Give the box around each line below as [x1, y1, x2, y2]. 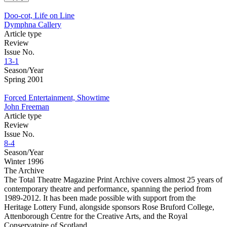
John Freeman [4, 102, 49, 111]
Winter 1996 [4, 157, 44, 166]
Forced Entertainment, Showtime [4, 93, 109, 102]
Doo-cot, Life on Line [4, 11, 74, 20]
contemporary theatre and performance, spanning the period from [4, 184, 211, 193]
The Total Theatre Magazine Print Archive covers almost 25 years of [4, 175, 222, 184]
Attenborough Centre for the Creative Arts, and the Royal [4, 211, 187, 220]
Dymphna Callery [4, 20, 61, 29]
